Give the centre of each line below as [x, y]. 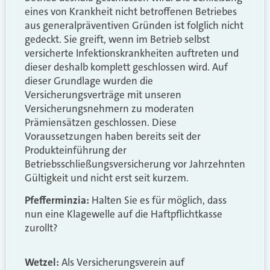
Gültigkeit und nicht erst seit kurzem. [107, 177]
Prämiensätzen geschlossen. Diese [101, 122]
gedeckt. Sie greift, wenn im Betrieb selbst [117, 39]
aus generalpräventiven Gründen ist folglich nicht [134, 25]
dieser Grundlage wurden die [89, 80]
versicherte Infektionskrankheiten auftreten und [132, 53]
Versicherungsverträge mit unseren [103, 94]
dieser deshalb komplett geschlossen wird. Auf [126, 67]
